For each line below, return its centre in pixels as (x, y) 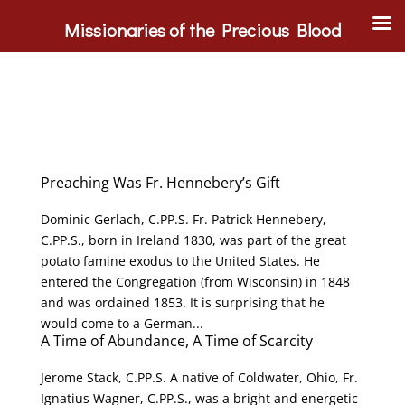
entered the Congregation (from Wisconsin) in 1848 (195, 282)
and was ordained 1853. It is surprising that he (182, 302)
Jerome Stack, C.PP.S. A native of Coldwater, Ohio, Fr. (199, 377)
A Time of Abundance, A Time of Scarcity (176, 341)
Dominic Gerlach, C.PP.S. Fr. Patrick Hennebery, (183, 219)
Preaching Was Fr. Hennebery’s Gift (160, 183)
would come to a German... (122, 323)
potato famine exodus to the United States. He (180, 261)
